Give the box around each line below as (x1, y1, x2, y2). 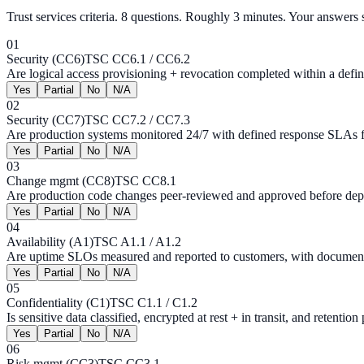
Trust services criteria (6, 10, 115, 24)
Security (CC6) (6, 52, 84, 67)
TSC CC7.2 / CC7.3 (84, 113, 190, 128)
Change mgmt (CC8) (6, 174, 115, 188)
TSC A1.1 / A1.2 (93, 235, 181, 249)
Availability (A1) (6, 235, 93, 249)
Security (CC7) (6, 113, 84, 128)
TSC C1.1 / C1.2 (110, 296, 197, 310)
